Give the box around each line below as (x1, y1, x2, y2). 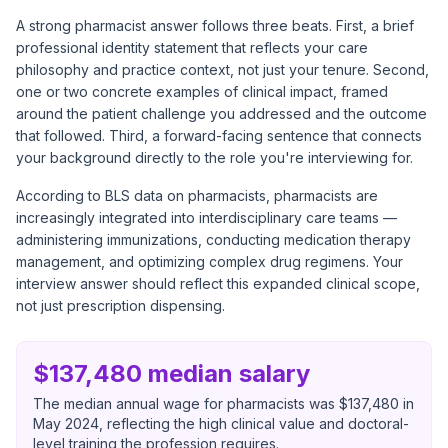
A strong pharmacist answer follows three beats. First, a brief (16, 17, 414, 34)
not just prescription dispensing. (16, 297, 225, 314)
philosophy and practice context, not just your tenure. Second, (16, 61, 429, 78)
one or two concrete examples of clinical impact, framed (16, 83, 388, 100)
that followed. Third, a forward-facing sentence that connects (16, 127, 422, 144)
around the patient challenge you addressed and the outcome (16, 105, 427, 122)
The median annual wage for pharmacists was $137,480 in (33, 395, 414, 412)
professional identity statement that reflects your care (16, 39, 368, 56)
